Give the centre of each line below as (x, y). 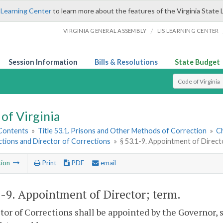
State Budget (197, 62)
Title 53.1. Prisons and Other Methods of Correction (122, 131)
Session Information (43, 62)
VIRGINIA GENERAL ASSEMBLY (105, 31)
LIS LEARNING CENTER (188, 31)
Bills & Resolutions (126, 62)
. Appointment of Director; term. (96, 194)
